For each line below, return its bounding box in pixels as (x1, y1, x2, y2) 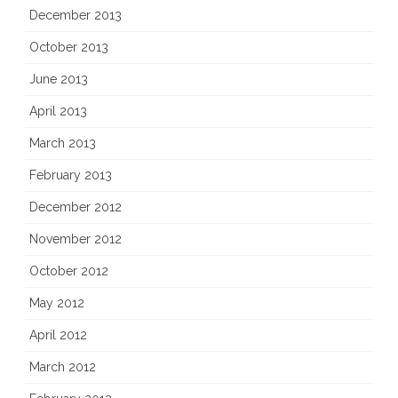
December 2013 (29, 8, 122, 23)
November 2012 (29, 232, 122, 247)
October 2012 (29, 264, 108, 279)
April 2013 (29, 104, 87, 119)
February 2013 (29, 168, 112, 183)
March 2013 (29, 136, 96, 151)
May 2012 (29, 296, 84, 311)
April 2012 (29, 328, 87, 343)
